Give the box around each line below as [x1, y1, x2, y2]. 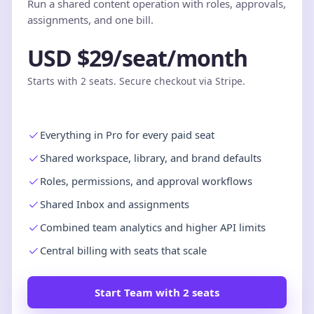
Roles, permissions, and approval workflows [40, 173, 252, 188]
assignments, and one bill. [27, 12, 153, 27]
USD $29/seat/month [27, 43, 248, 74]
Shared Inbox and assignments [40, 196, 189, 211]
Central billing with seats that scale [40, 243, 207, 257]
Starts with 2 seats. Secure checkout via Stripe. [27, 74, 245, 88]
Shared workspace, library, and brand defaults [40, 150, 261, 165]
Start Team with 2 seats [95, 285, 219, 299]
